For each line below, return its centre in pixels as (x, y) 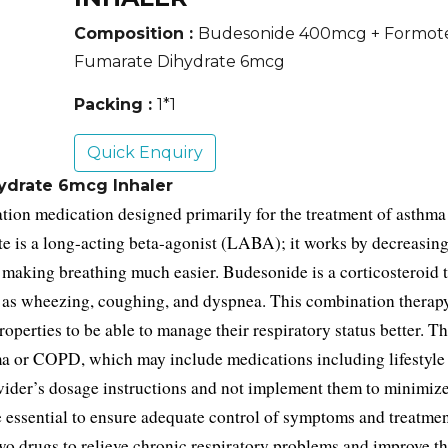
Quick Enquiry (145, 152)
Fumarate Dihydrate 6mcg (179, 61)
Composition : (136, 33)
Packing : (115, 104)
